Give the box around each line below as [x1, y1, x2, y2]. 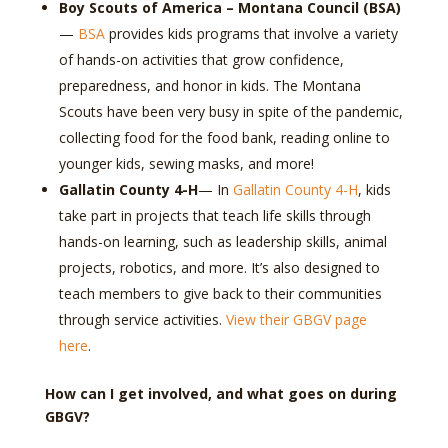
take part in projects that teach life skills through [58, 205, 371, 225]
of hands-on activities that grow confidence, [58, 49, 344, 69]
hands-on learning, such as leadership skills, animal [58, 231, 387, 251]
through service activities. [58, 309, 226, 329]
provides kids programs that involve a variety [104, 23, 398, 43]
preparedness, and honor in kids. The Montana [58, 75, 361, 95]
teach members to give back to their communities [58, 283, 382, 303]
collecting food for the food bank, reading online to [58, 127, 390, 147]
